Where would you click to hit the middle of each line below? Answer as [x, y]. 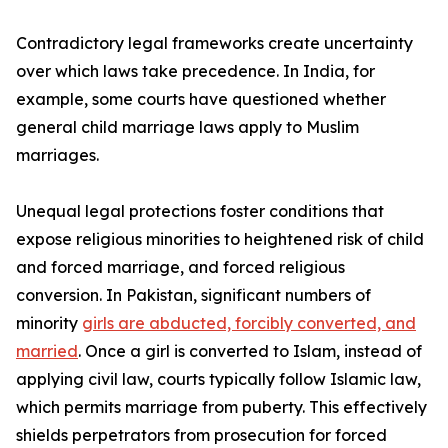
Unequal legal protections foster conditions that [200, 211]
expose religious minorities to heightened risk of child [220, 239]
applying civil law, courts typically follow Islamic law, [218, 379]
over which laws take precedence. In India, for [195, 71]
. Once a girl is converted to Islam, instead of [250, 351]
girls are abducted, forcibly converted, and [249, 323]
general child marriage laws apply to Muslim [187, 127]
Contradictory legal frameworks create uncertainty [214, 43]
